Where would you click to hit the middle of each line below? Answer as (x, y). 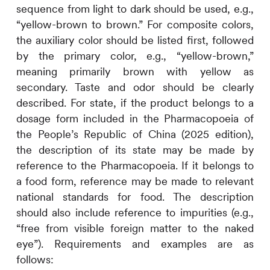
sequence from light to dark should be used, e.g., (135, 9)
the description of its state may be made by (135, 150)
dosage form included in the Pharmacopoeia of (135, 119)
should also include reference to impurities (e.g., (135, 213)
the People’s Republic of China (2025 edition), (135, 134)
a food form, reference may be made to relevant (135, 181)
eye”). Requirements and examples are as (135, 244)
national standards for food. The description (135, 197)
